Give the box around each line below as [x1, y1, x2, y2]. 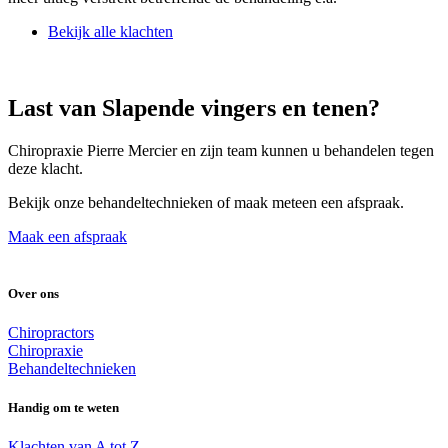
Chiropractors [8, 323, 94, 341]
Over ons [8, 285, 59, 301]
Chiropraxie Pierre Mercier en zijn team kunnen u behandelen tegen [8, 141, 434, 159]
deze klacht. [8, 159, 87, 177]
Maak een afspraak [8, 227, 127, 245]
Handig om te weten [8, 400, 119, 416]
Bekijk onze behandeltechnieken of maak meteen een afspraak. [8, 193, 404, 211]
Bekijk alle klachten [48, 22, 173, 40]
